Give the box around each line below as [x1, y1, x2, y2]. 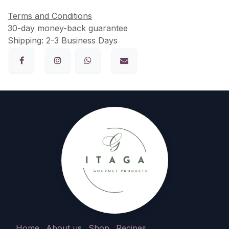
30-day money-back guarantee [8, 22, 128, 33]
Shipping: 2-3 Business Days [8, 35, 118, 45]
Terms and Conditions [8, 10, 92, 21]
